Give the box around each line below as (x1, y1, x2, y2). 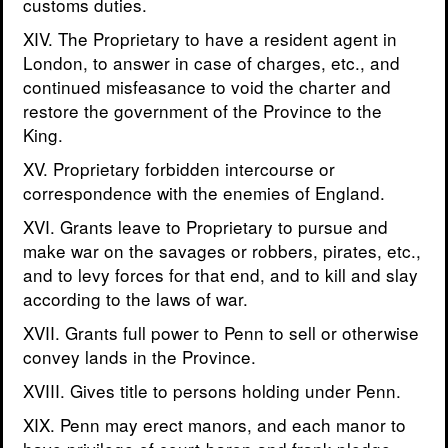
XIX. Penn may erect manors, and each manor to (23, 412, 406, 438)
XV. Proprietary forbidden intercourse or (23, 156, 335, 182)
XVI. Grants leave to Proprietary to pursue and (23, 214, 388, 240)
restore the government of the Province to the (23, 98, 382, 124)
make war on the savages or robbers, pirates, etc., (23, 238, 421, 264)
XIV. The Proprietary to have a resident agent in (23, 26, 397, 52)
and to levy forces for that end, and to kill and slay (23, 262, 418, 288)
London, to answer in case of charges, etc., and (23, 50, 400, 76)
